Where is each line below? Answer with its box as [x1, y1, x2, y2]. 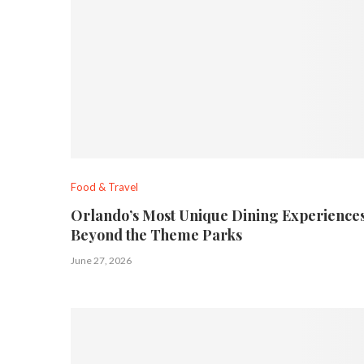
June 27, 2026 [71, 253, 132, 266]
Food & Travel [71, 180, 138, 193]
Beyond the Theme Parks [71, 224, 242, 245]
